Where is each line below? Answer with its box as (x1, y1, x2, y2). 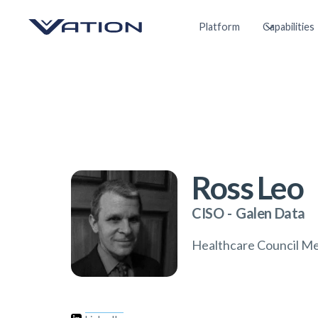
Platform (199, 21, 240, 33)
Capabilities (263, 21, 314, 33)
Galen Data (236, 204, 306, 221)
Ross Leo (192, 169, 303, 206)
